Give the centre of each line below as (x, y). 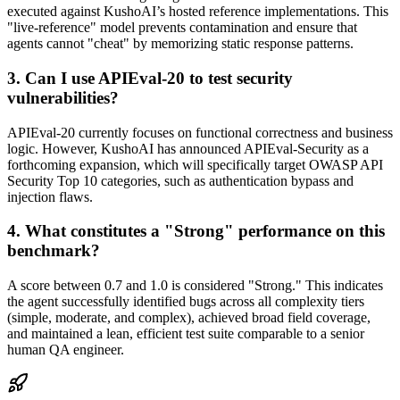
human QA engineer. (66, 349)
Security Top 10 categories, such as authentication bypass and (180, 180)
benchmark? (54, 251)
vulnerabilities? (63, 97)
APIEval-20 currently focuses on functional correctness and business (200, 132)
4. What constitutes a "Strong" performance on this (196, 231)
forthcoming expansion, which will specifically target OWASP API (195, 164)
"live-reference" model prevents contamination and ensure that (182, 28)
